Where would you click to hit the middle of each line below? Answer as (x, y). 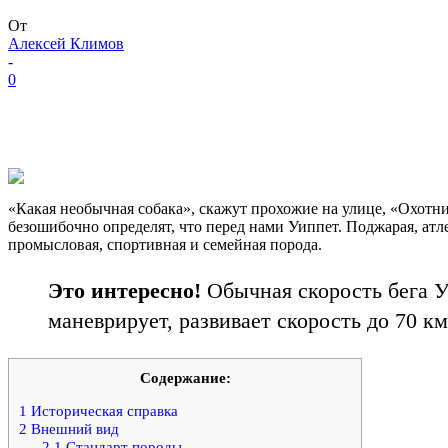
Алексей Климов (66, 44)
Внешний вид (73, 429)
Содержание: (185, 378)
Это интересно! (124, 291)
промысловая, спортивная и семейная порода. (165, 245)
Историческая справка (102, 411)
